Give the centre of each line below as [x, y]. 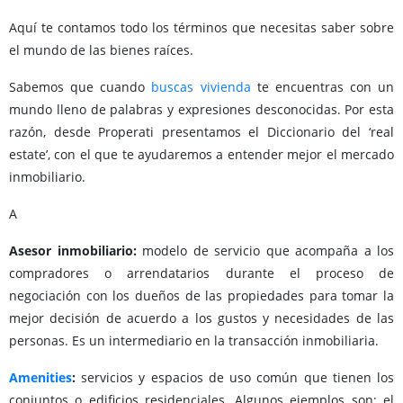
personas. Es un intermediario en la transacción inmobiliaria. [194, 341]
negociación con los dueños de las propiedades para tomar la [201, 296]
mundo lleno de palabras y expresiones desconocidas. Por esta [201, 110]
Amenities [40, 378]
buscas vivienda [201, 87]
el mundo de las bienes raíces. [101, 50]
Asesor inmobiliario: [73, 251]
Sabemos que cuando [81, 87]
